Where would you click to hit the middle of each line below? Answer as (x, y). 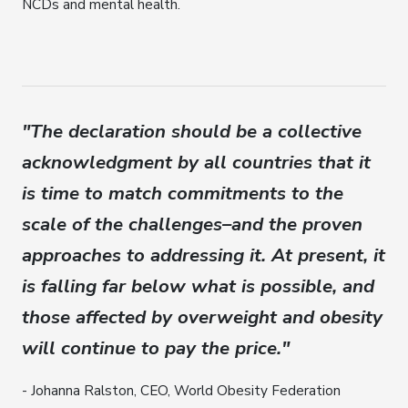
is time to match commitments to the (183, 194)
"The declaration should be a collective (192, 132)
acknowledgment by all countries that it (196, 163)
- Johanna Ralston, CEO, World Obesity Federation (181, 391)
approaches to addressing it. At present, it (204, 255)
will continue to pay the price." (156, 348)
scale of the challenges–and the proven (192, 224)
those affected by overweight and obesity (202, 317)
